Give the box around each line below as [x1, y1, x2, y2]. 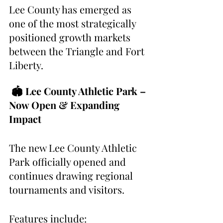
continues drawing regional [9, 169, 135, 183]
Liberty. [9, 58, 43, 72]
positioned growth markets [9, 30, 133, 44]
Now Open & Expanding [9, 98, 122, 112]
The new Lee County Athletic [9, 141, 139, 155]
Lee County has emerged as [9, 2, 134, 16]
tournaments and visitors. [9, 183, 124, 197]
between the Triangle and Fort [9, 44, 147, 58]
